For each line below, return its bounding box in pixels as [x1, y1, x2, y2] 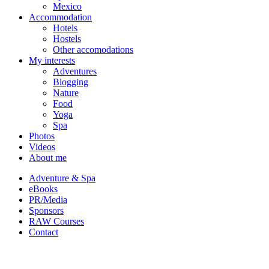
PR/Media [29, 194, 67, 205]
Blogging [53, 76, 88, 87]
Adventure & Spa [29, 172, 95, 183]
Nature [53, 87, 79, 98]
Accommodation [29, 11, 92, 22]
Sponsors [29, 205, 64, 216]
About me [29, 152, 67, 163]
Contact [29, 226, 58, 237]
